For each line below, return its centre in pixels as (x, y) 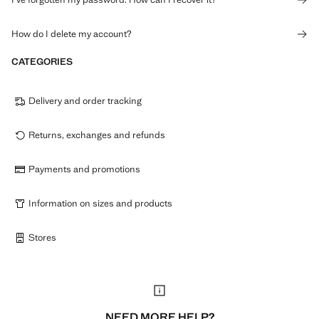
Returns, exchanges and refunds (97, 135)
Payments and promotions (84, 169)
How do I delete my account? (71, 34)
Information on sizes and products (100, 203)
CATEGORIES (42, 62)
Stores (42, 237)
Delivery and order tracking (85, 101)
